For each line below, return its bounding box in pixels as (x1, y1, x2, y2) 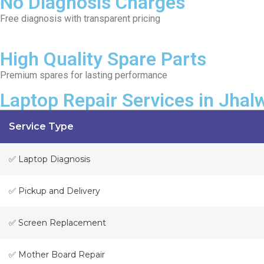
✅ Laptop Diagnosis (9, 154, 90, 165)
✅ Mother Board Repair (9, 249, 105, 260)
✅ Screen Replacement (9, 217, 106, 229)
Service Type (9, 121, 74, 133)
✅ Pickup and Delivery (9, 186, 100, 197)
